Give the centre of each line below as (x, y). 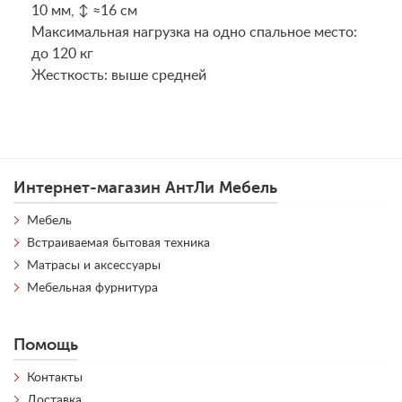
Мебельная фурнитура (92, 288)
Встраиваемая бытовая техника (118, 243)
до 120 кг (62, 54)
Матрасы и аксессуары (94, 266)
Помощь (46, 345)
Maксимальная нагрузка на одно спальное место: (194, 32)
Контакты (55, 378)
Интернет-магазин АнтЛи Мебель (145, 188)
